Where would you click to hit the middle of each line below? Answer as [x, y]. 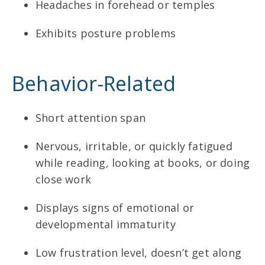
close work [63, 179]
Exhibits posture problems [106, 33]
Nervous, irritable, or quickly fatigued [134, 146]
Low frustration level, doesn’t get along [139, 252]
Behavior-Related [94, 83]
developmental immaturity [106, 224]
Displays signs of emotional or [115, 207]
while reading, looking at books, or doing [143, 162]
